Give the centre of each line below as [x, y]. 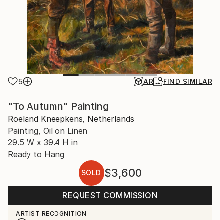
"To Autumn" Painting [58, 106]
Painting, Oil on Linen [48, 131]
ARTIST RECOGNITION [51, 213]
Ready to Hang [36, 154]
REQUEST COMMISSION [110, 195]
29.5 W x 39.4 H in [43, 142]
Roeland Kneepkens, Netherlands [71, 119]
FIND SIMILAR [188, 81]
